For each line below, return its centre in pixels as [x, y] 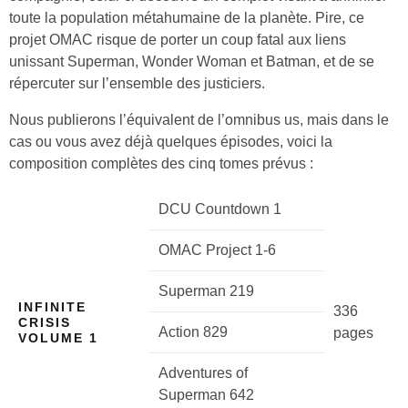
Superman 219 [206, 291]
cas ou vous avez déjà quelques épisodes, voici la [171, 142]
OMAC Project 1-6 [217, 250]
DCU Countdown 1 [220, 209]
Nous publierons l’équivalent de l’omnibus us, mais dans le [199, 120]
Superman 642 [206, 395]
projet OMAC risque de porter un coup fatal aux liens [178, 40]
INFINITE [52, 307]
